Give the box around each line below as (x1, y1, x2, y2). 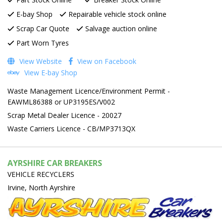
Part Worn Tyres (14, 38, 69, 48)
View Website (17, 56, 62, 66)
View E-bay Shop (22, 67, 77, 77)
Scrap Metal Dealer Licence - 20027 (7, 110, 121, 120)
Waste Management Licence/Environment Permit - (7, 86, 170, 96)
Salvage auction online (83, 23, 157, 33)
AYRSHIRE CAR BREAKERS (7, 157, 102, 168)
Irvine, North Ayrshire (7, 182, 75, 192)
